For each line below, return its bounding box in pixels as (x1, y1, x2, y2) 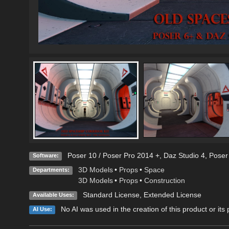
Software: (32, 152, 59, 159)
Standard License (82, 191, 140, 199)
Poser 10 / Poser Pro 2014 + (67, 151, 159, 160)
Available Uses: (32, 192, 74, 198)
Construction (144, 176, 185, 185)
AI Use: (32, 206, 52, 213)
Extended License (143, 191, 201, 199)
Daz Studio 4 (163, 151, 205, 160)
